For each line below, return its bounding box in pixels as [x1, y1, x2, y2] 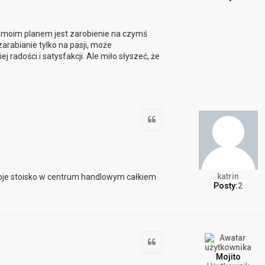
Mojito [215, 252, 241, 261]
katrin [217, 171, 240, 181]
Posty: [214, 180, 238, 190]
